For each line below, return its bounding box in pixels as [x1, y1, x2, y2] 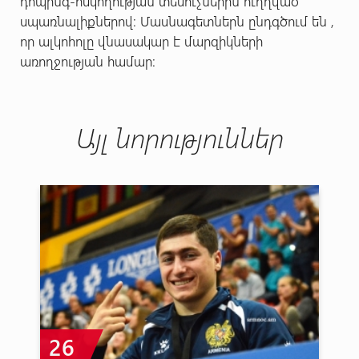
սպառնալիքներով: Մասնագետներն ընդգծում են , [19, 11, 334, 30]
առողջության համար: [19, 51, 155, 70]
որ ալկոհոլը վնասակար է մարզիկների [19, 31, 263, 50]
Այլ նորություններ [75, 118, 284, 155]
